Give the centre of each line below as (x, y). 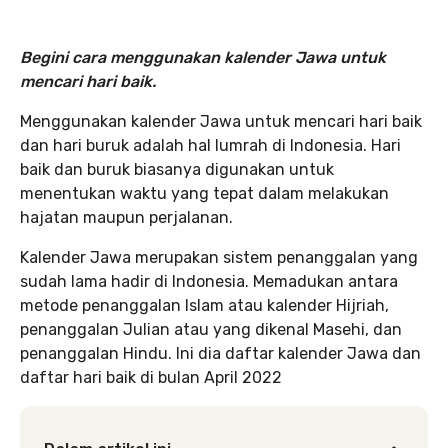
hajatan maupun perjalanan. (126, 217)
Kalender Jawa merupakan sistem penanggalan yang (219, 257)
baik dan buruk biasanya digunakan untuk (177, 169)
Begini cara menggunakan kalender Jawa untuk (203, 57)
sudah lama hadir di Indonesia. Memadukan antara (209, 281)
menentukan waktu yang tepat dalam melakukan (204, 193)
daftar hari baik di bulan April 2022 (151, 377)
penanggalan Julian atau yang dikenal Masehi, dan (211, 329)
